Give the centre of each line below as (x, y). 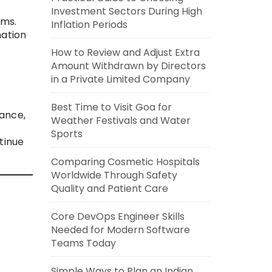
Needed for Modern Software (120, 230)
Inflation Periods (89, 25)
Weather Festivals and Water (121, 121)
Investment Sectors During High (126, 11)
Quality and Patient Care (109, 189)
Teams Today (83, 243)
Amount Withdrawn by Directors (128, 66)
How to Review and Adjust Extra (125, 53)
